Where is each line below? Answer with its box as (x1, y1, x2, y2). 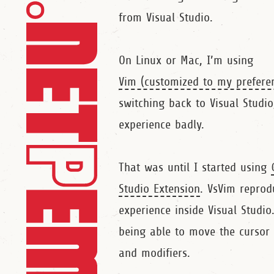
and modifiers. (119, 246, 191, 260)
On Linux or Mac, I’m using (119, 54, 254, 67)
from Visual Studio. (119, 11, 213, 24)
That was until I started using (119, 161, 272, 174)
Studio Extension (119, 182, 201, 196)
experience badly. (119, 118, 205, 131)
